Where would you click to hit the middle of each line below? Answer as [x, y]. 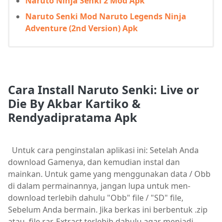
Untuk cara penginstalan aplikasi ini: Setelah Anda [103, 150]
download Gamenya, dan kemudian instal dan [94, 162]
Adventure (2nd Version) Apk [82, 28]
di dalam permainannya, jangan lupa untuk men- [99, 186]
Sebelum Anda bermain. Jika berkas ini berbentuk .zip [108, 210]
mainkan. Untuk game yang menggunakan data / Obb [109, 174]
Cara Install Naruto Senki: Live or [104, 90]
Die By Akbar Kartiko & [74, 104]
